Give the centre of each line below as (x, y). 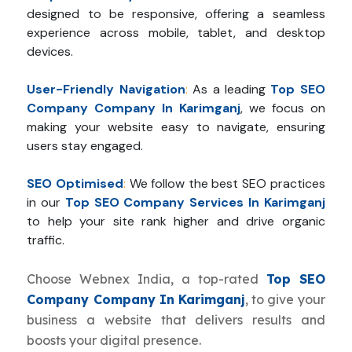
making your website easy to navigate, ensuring (176, 127)
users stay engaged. (85, 146)
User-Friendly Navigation (106, 90)
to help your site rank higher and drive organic (176, 222)
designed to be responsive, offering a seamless (176, 14)
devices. (50, 52)
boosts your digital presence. (114, 341)
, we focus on (283, 108)
